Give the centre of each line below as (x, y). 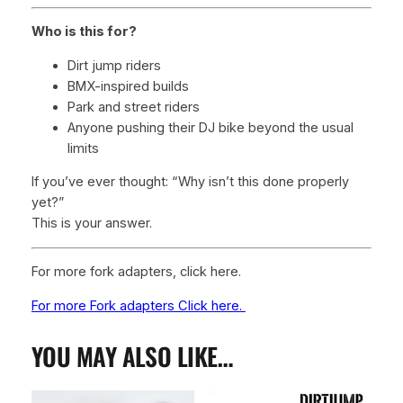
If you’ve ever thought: (101, 182)
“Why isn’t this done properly (260, 182)
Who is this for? (84, 32)
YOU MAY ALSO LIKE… (132, 356)
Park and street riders (133, 107)
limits (83, 148)
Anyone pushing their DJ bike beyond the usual (210, 127)
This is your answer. (91, 224)
